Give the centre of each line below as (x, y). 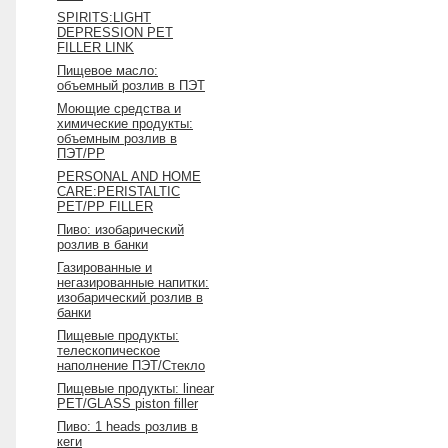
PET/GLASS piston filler (127, 403)
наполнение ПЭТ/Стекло (131, 365)
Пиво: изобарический (120, 229)
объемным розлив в (117, 138)
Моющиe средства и (119, 108)
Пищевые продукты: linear (135, 388)
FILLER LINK (95, 47)
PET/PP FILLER (105, 206)
